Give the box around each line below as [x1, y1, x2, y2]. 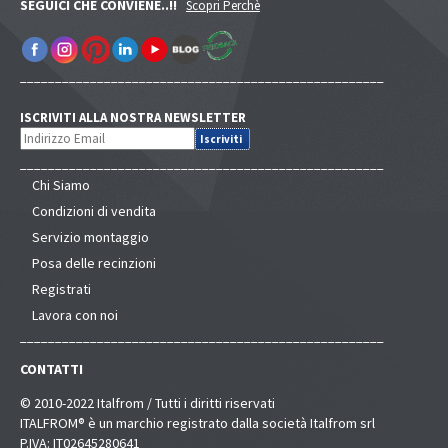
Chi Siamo [32, 176, 90, 194]
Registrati [32, 280, 91, 298]
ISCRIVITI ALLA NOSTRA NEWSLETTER [20, 109, 267, 126]
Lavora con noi [32, 306, 118, 324]
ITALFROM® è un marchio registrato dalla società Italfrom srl [20, 414, 375, 432]
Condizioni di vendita [32, 202, 156, 220]
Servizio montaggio [32, 228, 149, 246]
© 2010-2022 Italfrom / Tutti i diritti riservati [20, 394, 275, 412]
